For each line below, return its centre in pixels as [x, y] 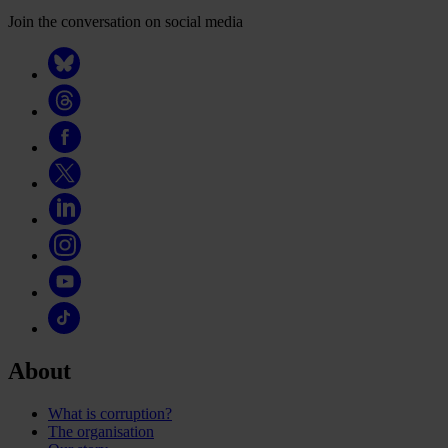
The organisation [101, 431]
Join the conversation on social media [125, 22]
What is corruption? [110, 413]
